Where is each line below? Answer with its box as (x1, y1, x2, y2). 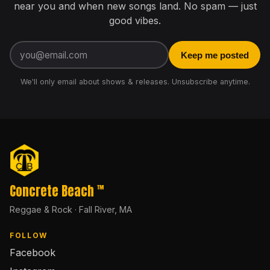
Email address (134, 42, 197, 54)
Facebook (10, 246, 55, 259)
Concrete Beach (10, 182, 97, 201)
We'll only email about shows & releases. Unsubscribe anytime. (20, 77, 250, 87)
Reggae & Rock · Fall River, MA (10, 204, 132, 215)
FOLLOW (10, 230, 48, 240)
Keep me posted (180, 49, 249, 60)
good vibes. (109, 14, 161, 27)
